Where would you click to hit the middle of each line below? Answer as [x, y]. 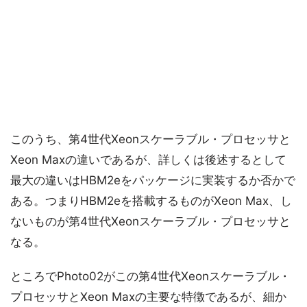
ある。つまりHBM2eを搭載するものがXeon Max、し [151, 201]
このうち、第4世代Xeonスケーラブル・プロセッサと [150, 139]
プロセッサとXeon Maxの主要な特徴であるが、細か [148, 297]
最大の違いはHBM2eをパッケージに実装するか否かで [153, 180]
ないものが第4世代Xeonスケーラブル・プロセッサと [150, 221]
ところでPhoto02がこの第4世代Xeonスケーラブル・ [150, 276]
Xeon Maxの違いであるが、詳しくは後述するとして [148, 160]
